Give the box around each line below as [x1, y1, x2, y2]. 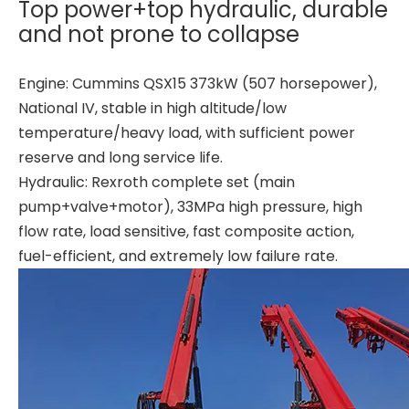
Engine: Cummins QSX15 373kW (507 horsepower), [18, 73, 377, 94]
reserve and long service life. [18, 147, 223, 168]
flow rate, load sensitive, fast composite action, [18, 221, 354, 242]
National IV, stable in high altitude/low [18, 98, 287, 119]
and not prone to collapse [18, 19, 299, 49]
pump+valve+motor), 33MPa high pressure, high [18, 196, 362, 217]
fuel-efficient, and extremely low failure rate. [18, 246, 338, 267]
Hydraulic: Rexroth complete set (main [18, 172, 295, 193]
